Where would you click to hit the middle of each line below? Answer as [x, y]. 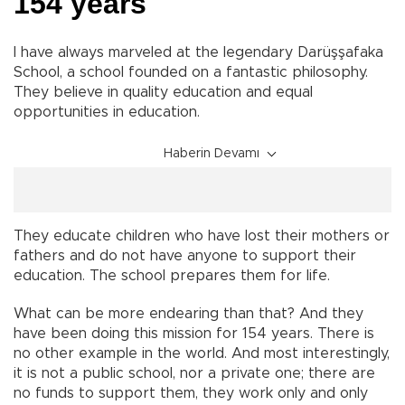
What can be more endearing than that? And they [188, 314]
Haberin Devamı [212, 154]
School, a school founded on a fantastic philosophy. [191, 73]
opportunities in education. [107, 113]
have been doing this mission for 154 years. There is [194, 334]
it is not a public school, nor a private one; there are [194, 374]
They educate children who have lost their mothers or [202, 236]
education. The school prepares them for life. [172, 276]
